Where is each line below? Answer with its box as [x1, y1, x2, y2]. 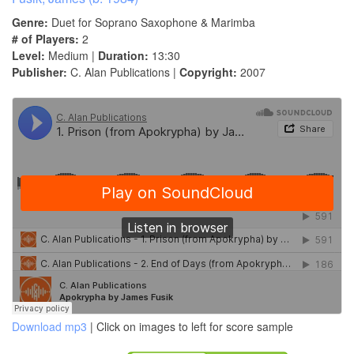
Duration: [98, 47, 149, 64]
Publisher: [12, 64, 67, 81]
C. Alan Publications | [67, 64, 179, 81]
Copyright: [179, 64, 237, 81]
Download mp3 [12, 318, 87, 335]
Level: [12, 47, 45, 64]
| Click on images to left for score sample [87, 318, 293, 335]
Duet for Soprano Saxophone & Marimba [48, 14, 255, 31]
